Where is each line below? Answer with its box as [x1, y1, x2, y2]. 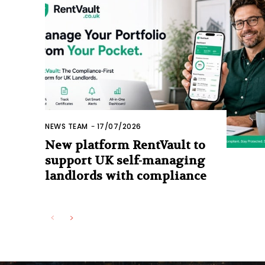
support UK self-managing [45, 153, 205, 169]
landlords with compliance [45, 169, 206, 184]
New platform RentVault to [45, 138, 205, 153]
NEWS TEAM [45, 121, 88, 132]
